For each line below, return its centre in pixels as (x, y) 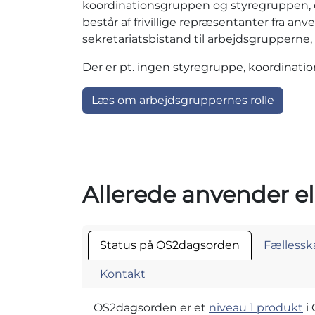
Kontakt (123, 274)
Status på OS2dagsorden (170, 245)
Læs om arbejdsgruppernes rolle (183, 101)
